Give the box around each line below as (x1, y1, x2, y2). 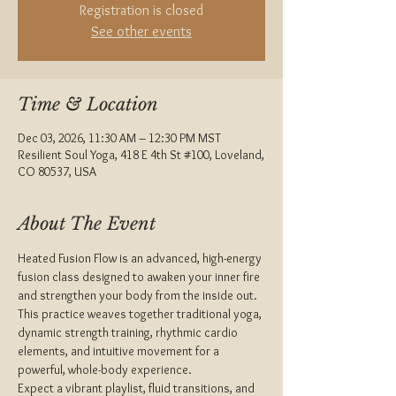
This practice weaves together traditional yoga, (18, 306, 264, 322)
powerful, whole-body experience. (18, 362, 192, 377)
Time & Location (18, 94, 158, 115)
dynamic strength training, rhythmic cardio (18, 324, 240, 340)
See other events (91, 23, 192, 40)
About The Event (18, 213, 156, 234)
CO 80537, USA (18, 164, 96, 179)
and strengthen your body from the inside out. (18, 287, 260, 303)
